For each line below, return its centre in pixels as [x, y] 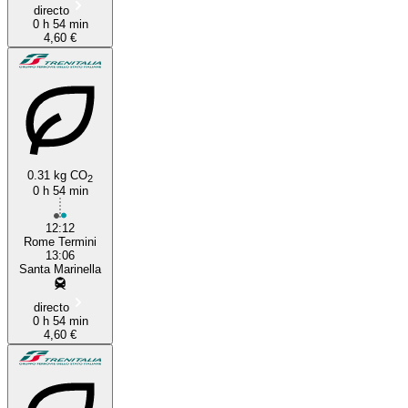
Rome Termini [60, 241]
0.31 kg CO [57, 175]
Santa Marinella [60, 269]
